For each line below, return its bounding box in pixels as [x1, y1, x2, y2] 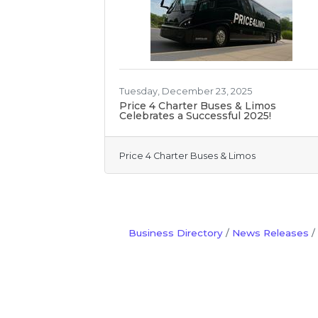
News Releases [231, 227, 309, 238]
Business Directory [128, 227, 223, 238]
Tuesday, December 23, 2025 [119, 86, 252, 97]
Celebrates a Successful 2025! [119, 109, 271, 122]
